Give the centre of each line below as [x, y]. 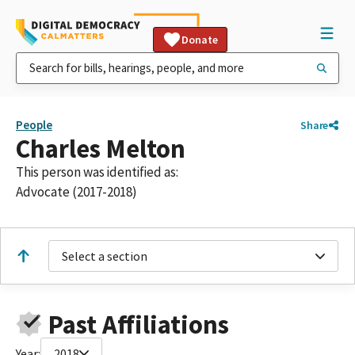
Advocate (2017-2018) [76, 192]
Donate [200, 40]
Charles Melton [101, 149]
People [34, 125]
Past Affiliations [138, 324]
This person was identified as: [97, 172]
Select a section [105, 256]
